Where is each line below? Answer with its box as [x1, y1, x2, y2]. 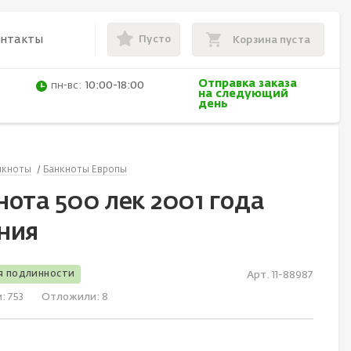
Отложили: [42, 292, 102, 303]
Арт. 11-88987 [247, 270, 313, 280]
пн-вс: [51, 81, 82, 92]
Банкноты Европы [43, 165, 127, 175]
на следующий [197, 89, 288, 100]
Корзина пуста [233, 34, 310, 45]
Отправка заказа [197, 78, 297, 90]
